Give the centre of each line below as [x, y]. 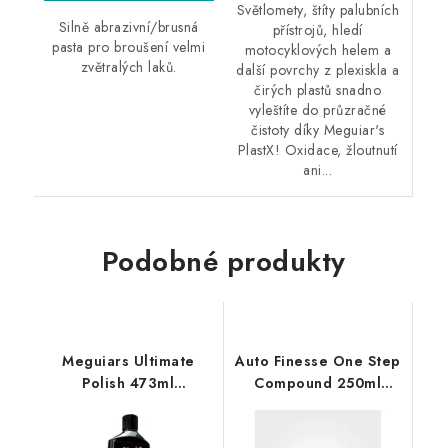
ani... [318, 170]
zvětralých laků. [128, 66]
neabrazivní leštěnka [128, 405]
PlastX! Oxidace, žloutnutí [317, 150]
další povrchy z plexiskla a [318, 70]
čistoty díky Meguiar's [318, 130]
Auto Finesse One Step [318, 361]
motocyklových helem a [317, 50]
